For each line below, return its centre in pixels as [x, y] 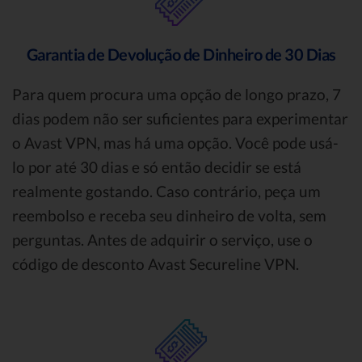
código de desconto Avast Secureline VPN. [156, 264]
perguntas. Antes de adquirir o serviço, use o [162, 240]
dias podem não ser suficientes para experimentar [180, 119]
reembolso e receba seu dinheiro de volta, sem [169, 216]
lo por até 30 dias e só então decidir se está [157, 167]
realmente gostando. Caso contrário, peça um [166, 192]
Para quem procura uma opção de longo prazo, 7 [177, 95]
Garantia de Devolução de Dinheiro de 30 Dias [181, 55]
